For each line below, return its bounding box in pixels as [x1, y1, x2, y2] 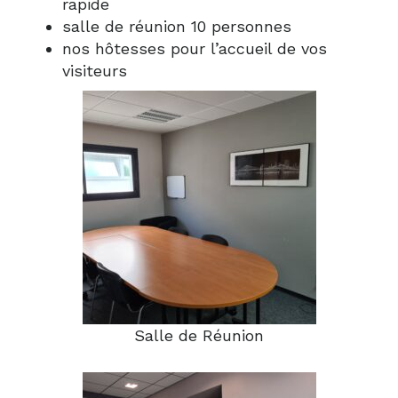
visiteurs [62, 60, 127, 80]
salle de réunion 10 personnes [62, 16, 291, 36]
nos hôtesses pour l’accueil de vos [62, 38, 327, 58]
